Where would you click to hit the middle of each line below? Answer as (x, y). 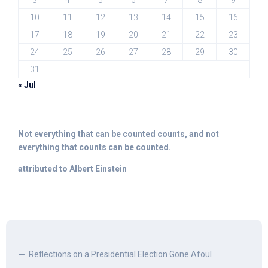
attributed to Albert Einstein (72, 169)
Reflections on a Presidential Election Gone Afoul (120, 254)
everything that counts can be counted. (95, 147)
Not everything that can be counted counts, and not (118, 134)
